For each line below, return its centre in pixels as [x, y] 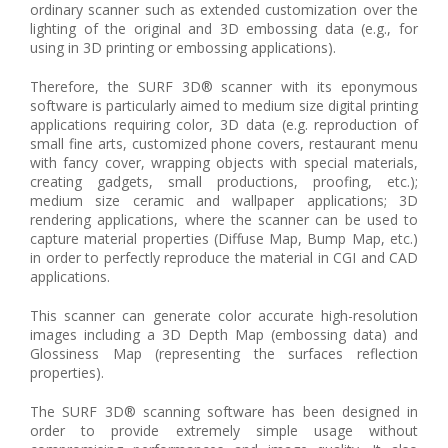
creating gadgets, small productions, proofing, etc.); [224, 182]
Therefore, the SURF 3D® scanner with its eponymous [224, 87]
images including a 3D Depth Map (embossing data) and [224, 335]
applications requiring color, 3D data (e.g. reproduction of [224, 125]
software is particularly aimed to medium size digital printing [224, 106]
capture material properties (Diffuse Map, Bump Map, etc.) [224, 239]
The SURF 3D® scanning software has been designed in [224, 412]
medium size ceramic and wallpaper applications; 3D [224, 201]
